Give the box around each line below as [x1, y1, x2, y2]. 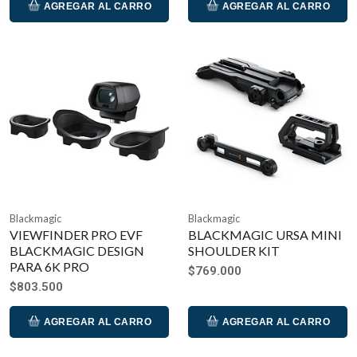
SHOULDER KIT [188, 242, 280, 258]
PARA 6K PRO [10, 258, 89, 274]
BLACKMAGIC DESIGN [10, 242, 144, 258]
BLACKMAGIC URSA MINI [188, 226, 342, 242]
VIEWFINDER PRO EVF [10, 226, 143, 242]
